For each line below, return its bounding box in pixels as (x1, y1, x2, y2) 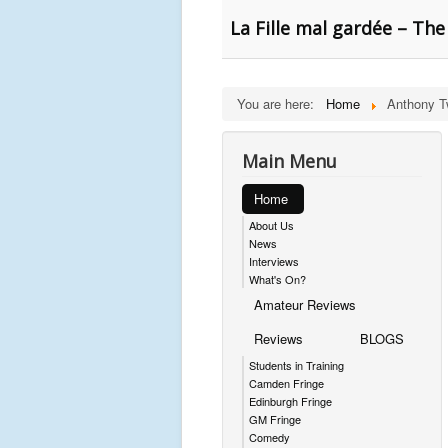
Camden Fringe (249, 375, 324, 391)
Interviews (249, 253, 299, 269)
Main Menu (242, 149, 337, 173)
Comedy (249, 429, 290, 445)
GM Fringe (249, 411, 301, 427)
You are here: (237, 94, 322, 113)
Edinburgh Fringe (249, 393, 332, 409)
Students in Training (249, 357, 344, 373)
